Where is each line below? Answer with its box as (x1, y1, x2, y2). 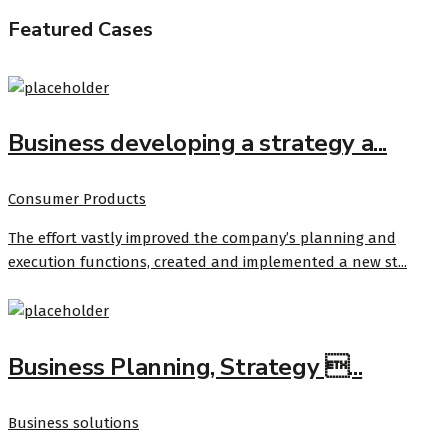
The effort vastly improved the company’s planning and (8, 229, 396, 248)
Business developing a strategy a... (8, 127, 387, 160)
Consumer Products (8, 190, 146, 209)
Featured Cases (8, 16, 153, 44)
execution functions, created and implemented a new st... (8, 253, 407, 272)
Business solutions (8, 414, 139, 433)
